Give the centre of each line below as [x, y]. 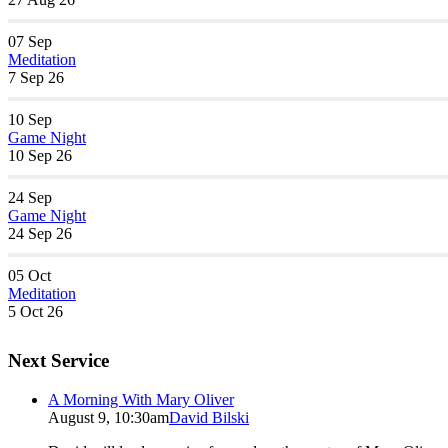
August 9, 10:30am [108, 417]
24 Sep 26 [40, 234]
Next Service [58, 360]
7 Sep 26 [36, 78]
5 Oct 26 [35, 312]
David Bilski [209, 417]
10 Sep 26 [40, 156]
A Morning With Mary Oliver [141, 399]
